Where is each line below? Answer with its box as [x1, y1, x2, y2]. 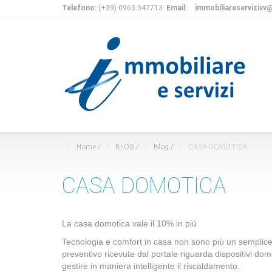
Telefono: [62, 4, 97, 12]
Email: [166, 4, 189, 12]
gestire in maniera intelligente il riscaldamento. [62, 261, 240, 271]
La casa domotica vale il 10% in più [62, 219, 197, 228]
